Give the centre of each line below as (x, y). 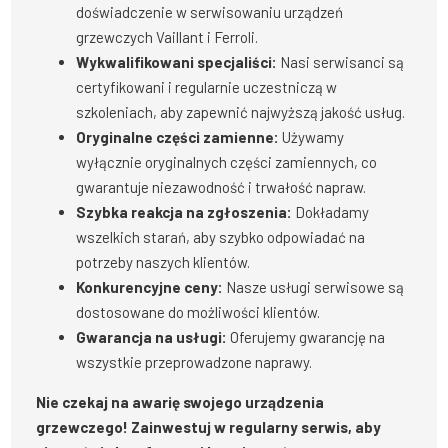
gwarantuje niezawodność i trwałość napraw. (221, 187)
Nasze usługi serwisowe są (314, 287)
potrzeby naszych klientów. (163, 262)
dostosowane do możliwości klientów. (198, 312)
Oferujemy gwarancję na (306, 337)
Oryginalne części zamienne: (178, 137)
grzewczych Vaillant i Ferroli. (167, 37)
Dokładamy (331, 212)
